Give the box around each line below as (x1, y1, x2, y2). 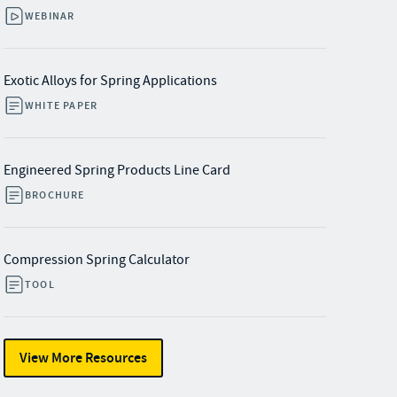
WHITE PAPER (25, 98, 98, 113)
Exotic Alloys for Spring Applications (4, 72, 217, 90)
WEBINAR (25, 9, 75, 23)
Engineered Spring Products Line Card (4, 161, 230, 179)
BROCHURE (25, 188, 85, 202)
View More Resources (19, 348, 147, 367)
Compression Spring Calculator (4, 251, 190, 269)
